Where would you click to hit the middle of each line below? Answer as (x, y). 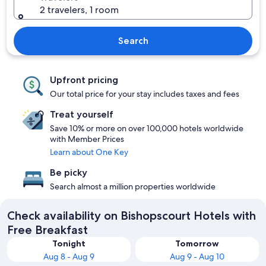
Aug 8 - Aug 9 (69, 256)
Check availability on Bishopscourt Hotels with (132, 216)
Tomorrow (197, 243)
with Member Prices (87, 139)
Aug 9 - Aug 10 (197, 256)
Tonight (69, 243)
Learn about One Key (89, 152)
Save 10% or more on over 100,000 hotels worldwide (147, 128)
